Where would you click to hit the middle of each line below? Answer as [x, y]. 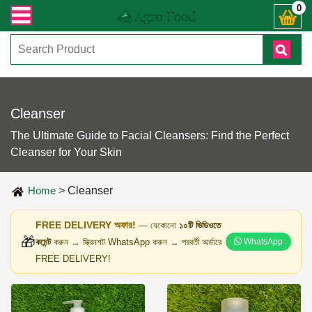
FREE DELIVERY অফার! [86, 225]
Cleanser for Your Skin [66, 152]
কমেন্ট [43, 242]
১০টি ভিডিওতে [200, 225]
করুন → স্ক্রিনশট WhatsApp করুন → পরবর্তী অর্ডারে [136, 242]
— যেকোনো [159, 225]
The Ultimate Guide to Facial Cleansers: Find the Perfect [150, 135]
